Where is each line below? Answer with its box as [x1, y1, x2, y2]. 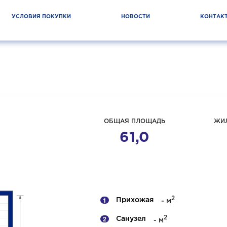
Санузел [116, 216, 146, 222]
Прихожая [116, 197, 154, 203]
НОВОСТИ [121, 14, 150, 19]
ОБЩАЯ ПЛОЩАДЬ [103, 119, 165, 124]
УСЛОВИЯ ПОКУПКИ [11, 14, 71, 19]
